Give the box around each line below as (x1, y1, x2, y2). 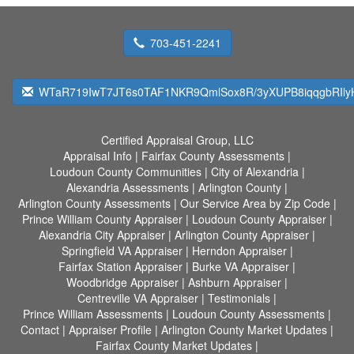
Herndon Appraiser (191, 243, 287, 258)
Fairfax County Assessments (141, 148, 284, 164)
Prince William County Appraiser (21, 211, 183, 227)
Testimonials (208, 290, 270, 306)
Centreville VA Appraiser (77, 290, 198, 306)
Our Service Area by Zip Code (179, 195, 333, 211)
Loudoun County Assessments (172, 306, 325, 322)
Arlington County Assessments (17, 195, 171, 211)
